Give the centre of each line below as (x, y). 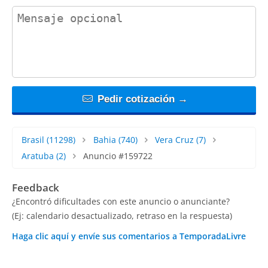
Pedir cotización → (141, 99)
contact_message (48, 11)
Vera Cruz (175, 139)
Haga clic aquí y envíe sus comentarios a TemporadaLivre (129, 236)
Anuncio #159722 (118, 156)
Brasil (33, 139)
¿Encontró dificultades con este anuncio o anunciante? (121, 201)
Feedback (36, 187)
